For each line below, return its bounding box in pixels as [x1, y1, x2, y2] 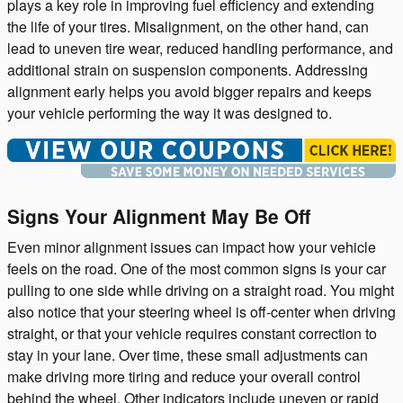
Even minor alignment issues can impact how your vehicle [7, 237, 376, 258]
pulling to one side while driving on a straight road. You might [7, 280, 394, 301]
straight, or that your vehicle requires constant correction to [7, 323, 377, 345]
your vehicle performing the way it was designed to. [7, 102, 332, 123]
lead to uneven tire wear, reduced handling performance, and [7, 37, 393, 58]
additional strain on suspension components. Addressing [7, 58, 368, 80]
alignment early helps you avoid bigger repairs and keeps [7, 80, 372, 102]
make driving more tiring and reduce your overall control [7, 366, 361, 388]
